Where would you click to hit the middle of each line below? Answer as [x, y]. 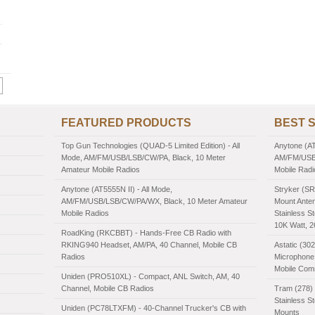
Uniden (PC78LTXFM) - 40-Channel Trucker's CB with [154, 308]
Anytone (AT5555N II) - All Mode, [117, 189]
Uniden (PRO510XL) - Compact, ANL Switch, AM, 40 [150, 276]
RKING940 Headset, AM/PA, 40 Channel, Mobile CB [149, 245]
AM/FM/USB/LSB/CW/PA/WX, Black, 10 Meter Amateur [154, 201]
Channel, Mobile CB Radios [108, 288]
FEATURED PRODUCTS [126, 123]
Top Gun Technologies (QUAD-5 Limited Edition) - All [150, 146]
